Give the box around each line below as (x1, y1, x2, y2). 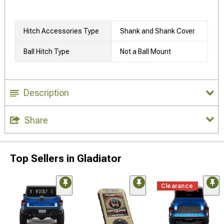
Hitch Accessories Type (23, 27, 99, 35)
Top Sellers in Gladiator (10, 152, 121, 164)
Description (23, 87, 69, 98)
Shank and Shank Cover (120, 27, 195, 35)
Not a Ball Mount (120, 47, 171, 55)
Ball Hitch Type (23, 47, 69, 55)
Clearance (161, 182, 193, 189)
